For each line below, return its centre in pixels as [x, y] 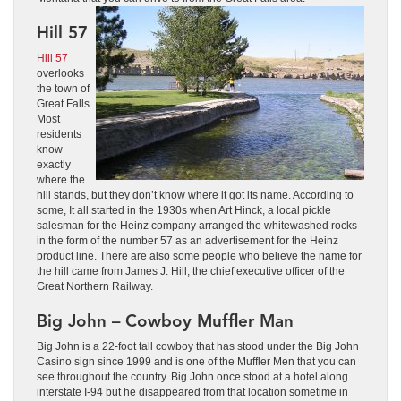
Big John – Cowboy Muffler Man [165, 320]
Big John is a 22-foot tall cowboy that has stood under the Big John [198, 346]
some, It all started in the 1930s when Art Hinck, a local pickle [184, 210]
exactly [54, 164]
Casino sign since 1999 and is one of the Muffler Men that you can [196, 361]
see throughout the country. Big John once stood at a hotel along [192, 376]
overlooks [60, 73]
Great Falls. [64, 103]
